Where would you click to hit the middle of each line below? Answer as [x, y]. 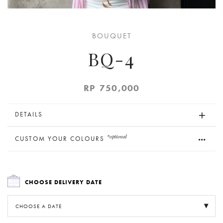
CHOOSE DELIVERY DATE [63, 182]
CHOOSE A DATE [39, 206]
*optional [117, 136]
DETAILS [29, 114]
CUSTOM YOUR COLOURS [61, 139]
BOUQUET [111, 36]
